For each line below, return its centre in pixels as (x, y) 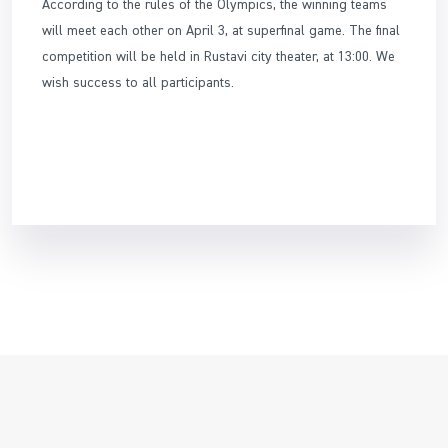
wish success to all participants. (138, 81)
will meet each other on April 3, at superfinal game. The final (221, 29)
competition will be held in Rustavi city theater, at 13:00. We (218, 55)
